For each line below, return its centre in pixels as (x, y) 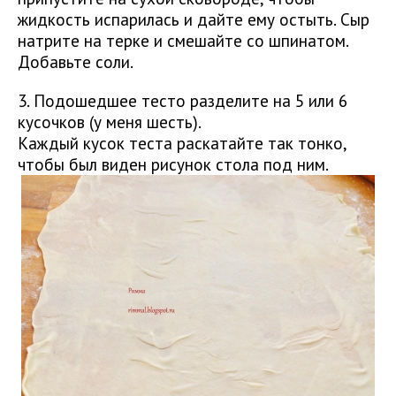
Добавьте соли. (76, 62)
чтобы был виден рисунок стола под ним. (173, 164)
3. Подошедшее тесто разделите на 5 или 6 (183, 101)
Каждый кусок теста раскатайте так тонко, (182, 143)
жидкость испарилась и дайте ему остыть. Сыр (194, 19)
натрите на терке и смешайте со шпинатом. (183, 41)
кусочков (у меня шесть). (110, 122)
